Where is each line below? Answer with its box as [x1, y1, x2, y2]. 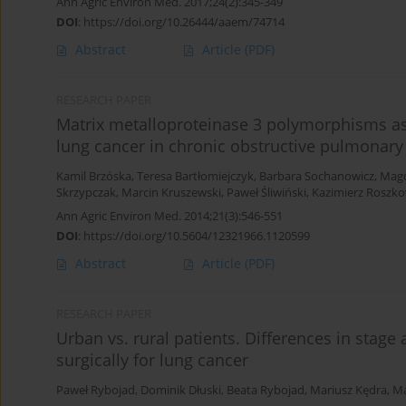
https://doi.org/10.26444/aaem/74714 [83, 14, 285, 31]
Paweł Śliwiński [227, 185, 306, 201]
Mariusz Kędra [310, 382, 387, 399]
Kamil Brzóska [56, 169, 131, 185]
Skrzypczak [56, 185, 116, 201]
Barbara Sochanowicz [259, 169, 374, 185]
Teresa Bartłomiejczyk [137, 169, 254, 185]
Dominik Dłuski [140, 382, 221, 399]
